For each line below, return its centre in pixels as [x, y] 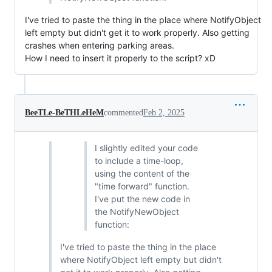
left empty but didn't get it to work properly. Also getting [137, 33]
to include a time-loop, [139, 161]
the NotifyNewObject [137, 212]
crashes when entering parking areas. [100, 46]
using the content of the [142, 174]
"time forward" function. [142, 186]
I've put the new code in [142, 199]
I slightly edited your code [146, 148]
